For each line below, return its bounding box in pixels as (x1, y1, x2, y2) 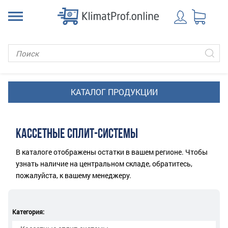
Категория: (12, 208, 44, 216)
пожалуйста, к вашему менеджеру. (16, 170, 131, 180)
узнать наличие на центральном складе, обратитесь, (16, 159, 192, 168)
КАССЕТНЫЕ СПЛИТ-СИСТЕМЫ (16, 128, 138, 141)
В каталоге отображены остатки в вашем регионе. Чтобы (16, 147, 208, 157)
